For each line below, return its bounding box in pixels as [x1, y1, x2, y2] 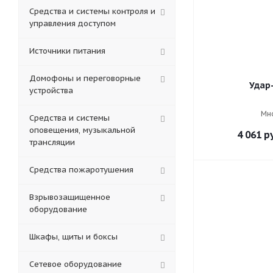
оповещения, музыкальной [29, 125, 135, 135]
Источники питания [29, 46, 105, 56]
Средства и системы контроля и [29, 6, 155, 16]
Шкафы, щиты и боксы [29, 232, 118, 242]
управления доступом [29, 18, 116, 29]
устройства [29, 85, 73, 96]
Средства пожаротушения [29, 165, 133, 175]
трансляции [29, 137, 75, 147]
